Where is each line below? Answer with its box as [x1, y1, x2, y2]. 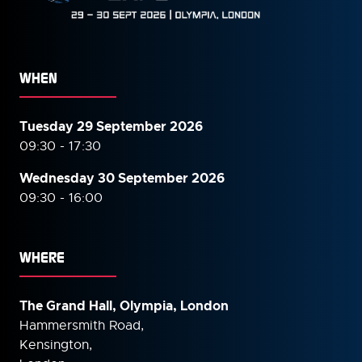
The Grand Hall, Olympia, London [19, 297, 229, 314]
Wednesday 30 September [19, 169, 192, 187]
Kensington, [19, 336, 92, 353]
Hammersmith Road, [19, 317, 144, 334]
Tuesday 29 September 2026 [19, 117, 203, 135]
